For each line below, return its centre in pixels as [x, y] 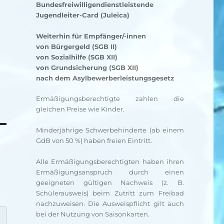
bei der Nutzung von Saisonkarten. [92, 214]
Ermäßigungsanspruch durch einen [110, 172]
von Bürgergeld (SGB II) [76, 46]
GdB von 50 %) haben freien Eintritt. [94, 140]
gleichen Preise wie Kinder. [80, 109]
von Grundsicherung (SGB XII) [87, 67]
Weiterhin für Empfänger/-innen [91, 36]
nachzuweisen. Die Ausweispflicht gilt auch [110, 203]
